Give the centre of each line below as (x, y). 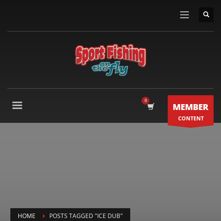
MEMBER (191, 107)
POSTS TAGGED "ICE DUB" (86, 216)
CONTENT (191, 118)
